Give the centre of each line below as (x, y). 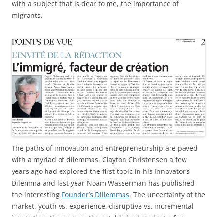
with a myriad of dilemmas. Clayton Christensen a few (99, 159)
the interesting (37, 194)
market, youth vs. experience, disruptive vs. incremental (103, 206)
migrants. (27, 15)
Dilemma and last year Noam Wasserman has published (103, 183)
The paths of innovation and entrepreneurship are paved (105, 148)
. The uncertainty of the (167, 194)
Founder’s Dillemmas (95, 194)
